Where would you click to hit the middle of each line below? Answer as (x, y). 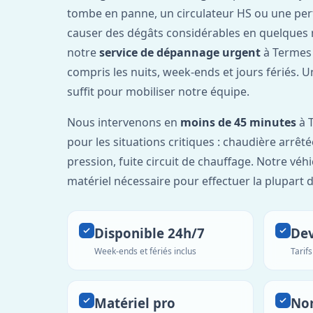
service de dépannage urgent (180, 52)
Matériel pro (135, 303)
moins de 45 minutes (238, 122)
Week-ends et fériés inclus (145, 251)
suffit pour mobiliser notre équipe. (158, 91)
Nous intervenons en (124, 122)
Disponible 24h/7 (150, 233)
